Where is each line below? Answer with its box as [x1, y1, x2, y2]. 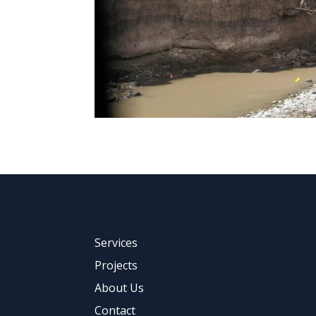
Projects [95, 257, 138, 273]
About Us [95, 279, 145, 296]
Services [95, 234, 138, 250]
